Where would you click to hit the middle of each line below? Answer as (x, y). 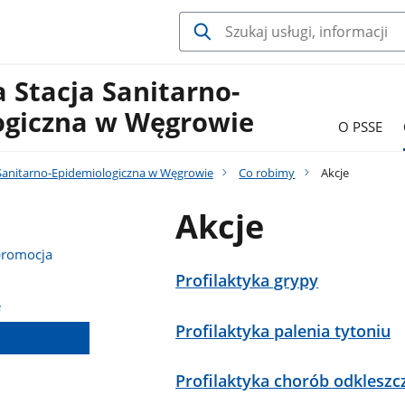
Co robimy (267, 172)
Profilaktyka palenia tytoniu (283, 330)
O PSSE (360, 127)
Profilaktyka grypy (247, 280)
